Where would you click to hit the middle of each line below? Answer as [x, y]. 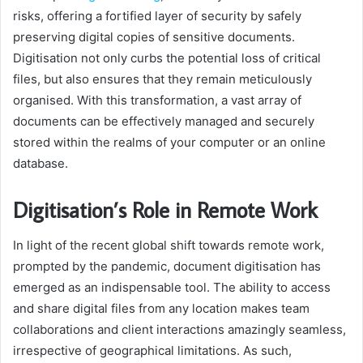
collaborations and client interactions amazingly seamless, [179, 330]
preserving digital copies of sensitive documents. [154, 36]
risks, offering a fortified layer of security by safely [157, 15]
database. [41, 163]
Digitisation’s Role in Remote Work [165, 209]
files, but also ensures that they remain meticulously [162, 79]
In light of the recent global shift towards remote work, [169, 246]
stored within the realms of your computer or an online [169, 142]
